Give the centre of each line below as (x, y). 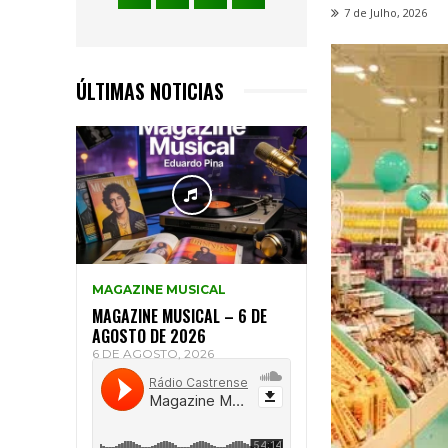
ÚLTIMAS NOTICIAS (150, 90)
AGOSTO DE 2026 (149, 336)
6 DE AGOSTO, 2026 (153, 354)
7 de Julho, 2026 (386, 13)
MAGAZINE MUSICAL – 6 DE (179, 316)
